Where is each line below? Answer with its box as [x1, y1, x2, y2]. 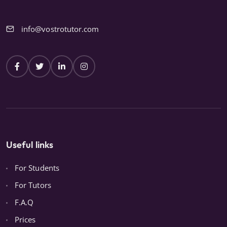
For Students [15, 162, 59, 173]
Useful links [6, 138, 54, 150]
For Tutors [15, 179, 51, 190]
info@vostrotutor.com [21, 23, 99, 34]
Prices [15, 214, 36, 224]
